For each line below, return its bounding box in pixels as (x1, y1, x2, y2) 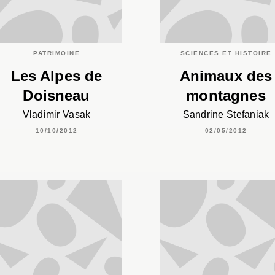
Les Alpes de (10, 67, 103, 84)
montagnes (186, 87, 266, 104)
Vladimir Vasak (22, 109, 91, 120)
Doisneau (23, 87, 90, 104)
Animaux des (179, 67, 273, 84)
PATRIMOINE (33, 49, 80, 56)
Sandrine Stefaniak (182, 109, 269, 120)
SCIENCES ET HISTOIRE (180, 49, 272, 56)
